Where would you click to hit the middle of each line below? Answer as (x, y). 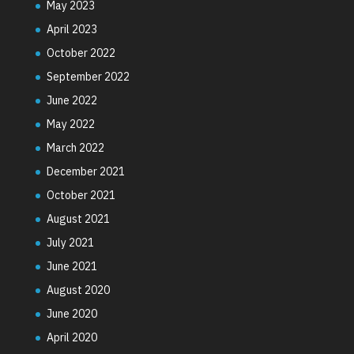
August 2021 (78, 218)
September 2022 (88, 76)
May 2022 (70, 124)
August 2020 (78, 290)
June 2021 (72, 266)
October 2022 (81, 53)
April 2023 (72, 29)
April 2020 (72, 337)
